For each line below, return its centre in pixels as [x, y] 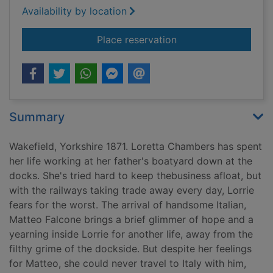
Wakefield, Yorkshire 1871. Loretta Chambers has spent [136, 147]
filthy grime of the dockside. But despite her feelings [130, 249]
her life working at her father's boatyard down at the [131, 161]
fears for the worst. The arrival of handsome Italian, [128, 205]
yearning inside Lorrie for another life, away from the [131, 234]
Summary [37, 117]
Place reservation [136, 40]
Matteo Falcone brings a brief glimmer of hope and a [131, 220]
